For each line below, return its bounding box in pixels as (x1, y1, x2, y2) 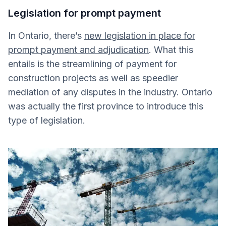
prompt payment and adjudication (8, 44, 149, 55)
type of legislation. (8, 115, 88, 126)
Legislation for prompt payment (8, 7, 161, 20)
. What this (149, 44, 193, 55)
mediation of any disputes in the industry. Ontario (8, 87, 212, 98)
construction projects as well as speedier (8, 73, 178, 84)
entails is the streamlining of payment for (8, 59, 177, 70)
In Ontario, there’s (8, 30, 84, 41)
